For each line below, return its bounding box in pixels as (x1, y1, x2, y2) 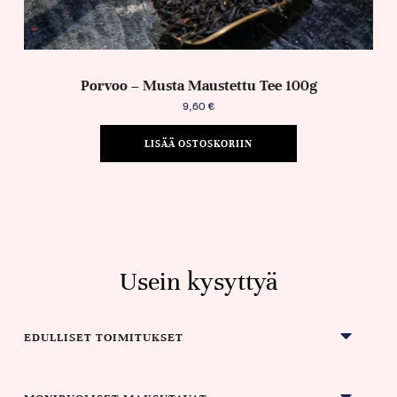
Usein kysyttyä (119, 266, 278, 297)
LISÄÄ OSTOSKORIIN (144, 137, 253, 151)
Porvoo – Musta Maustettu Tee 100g (80, 76, 317, 96)
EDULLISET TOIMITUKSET (23, 330, 183, 345)
